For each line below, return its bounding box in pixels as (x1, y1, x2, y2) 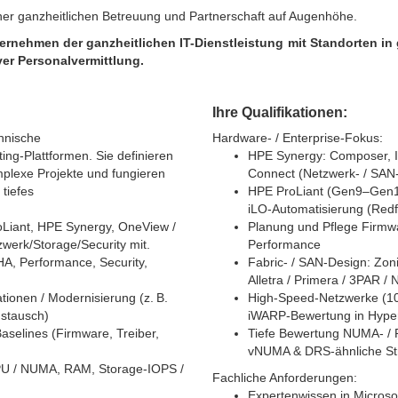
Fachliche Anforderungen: (212, 370, 357, 386)
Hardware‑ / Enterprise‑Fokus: (212, 131, 383, 146)
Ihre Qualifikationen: (212, 105, 347, 121)
